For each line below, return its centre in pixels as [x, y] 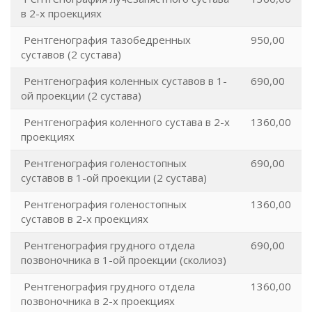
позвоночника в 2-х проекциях [98, 301]
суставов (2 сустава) [71, 54]
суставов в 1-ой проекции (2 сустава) [114, 178]
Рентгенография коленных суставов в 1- [124, 81]
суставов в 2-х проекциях [85, 219]
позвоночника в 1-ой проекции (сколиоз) [124, 260]
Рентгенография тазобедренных [106, 40]
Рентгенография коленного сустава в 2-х [125, 122]
